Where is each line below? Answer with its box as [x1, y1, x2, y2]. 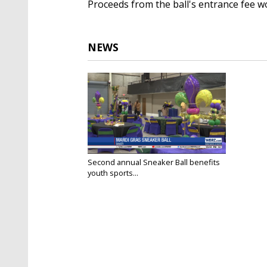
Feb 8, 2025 [88, 177, 123, 187]
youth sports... [88, 167, 138, 178]
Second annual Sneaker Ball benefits [88, 156, 220, 167]
